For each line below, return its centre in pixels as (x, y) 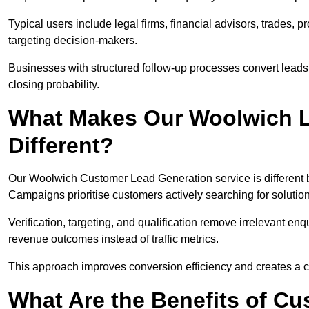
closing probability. (54, 85)
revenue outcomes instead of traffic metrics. (113, 239)
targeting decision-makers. (73, 41)
